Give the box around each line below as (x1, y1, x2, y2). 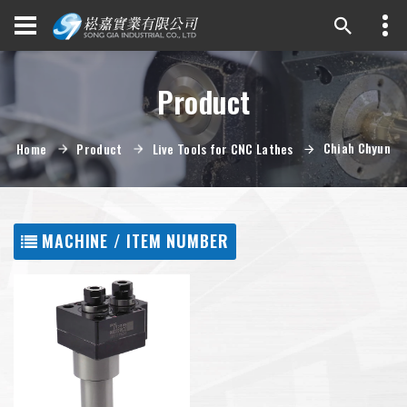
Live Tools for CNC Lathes (152, 139, 293, 159)
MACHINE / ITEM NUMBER (41, 228, 229, 253)
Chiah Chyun (323, 138, 392, 158)
